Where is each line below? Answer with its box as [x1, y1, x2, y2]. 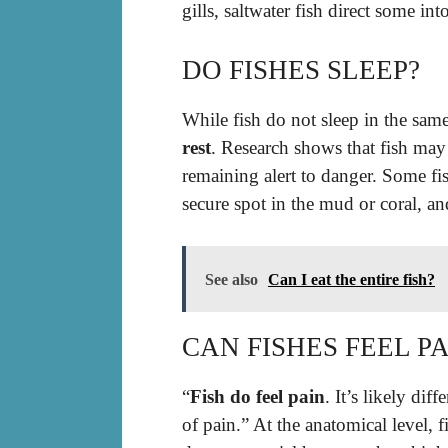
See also [205, 271, 258, 289]
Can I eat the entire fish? [268, 271, 435, 289]
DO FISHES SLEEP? [182, 54, 420, 85]
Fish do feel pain [190, 386, 325, 408]
